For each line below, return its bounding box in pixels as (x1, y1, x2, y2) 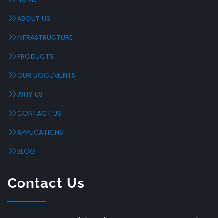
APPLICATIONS (17, 127, 63, 137)
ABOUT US (17, 14, 50, 23)
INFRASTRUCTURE (17, 33, 73, 42)
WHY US (17, 90, 43, 99)
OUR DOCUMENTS (17, 71, 75, 80)
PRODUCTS (17, 52, 54, 61)
